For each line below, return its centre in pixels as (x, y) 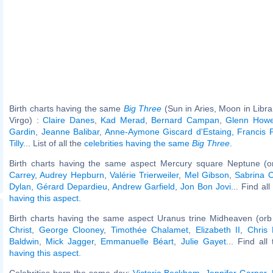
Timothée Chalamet (150, 229)
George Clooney (71, 229)
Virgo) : (26, 120)
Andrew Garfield (144, 186)
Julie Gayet (203, 241)
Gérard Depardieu (72, 186)
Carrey (22, 175)
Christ (20, 229)
